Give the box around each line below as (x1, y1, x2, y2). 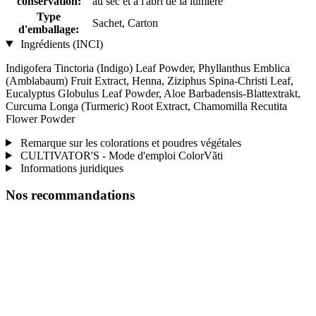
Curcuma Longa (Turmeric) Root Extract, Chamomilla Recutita (6, 99, 287, 112)
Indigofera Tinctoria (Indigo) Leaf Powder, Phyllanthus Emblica (6, 61, 290, 74)
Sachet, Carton (92, 16, 158, 29)
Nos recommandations (6, 188, 135, 203)
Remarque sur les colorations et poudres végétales (17, 136, 241, 149)
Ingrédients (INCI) (17, 37, 103, 50)
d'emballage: (18, 23, 79, 35)
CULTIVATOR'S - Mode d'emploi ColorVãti (17, 149, 223, 162)
